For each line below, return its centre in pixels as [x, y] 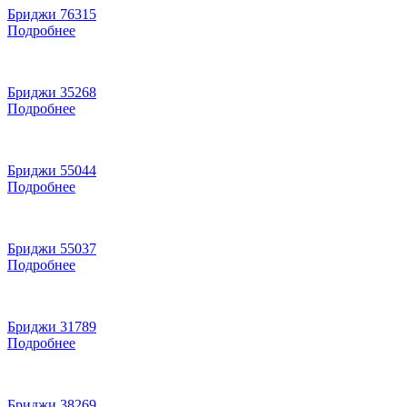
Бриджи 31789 [52, 326]
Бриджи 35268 [52, 92]
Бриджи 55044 [52, 170]
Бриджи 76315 [52, 14]
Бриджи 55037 [52, 248]
